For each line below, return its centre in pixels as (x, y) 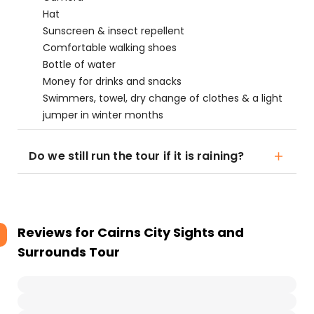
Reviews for (57, 232)
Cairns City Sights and (171, 232)
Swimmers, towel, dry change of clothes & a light (163, 98)
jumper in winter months (103, 115)
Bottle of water (79, 64)
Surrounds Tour (69, 252)
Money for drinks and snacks (112, 81)
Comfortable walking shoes (110, 48)
